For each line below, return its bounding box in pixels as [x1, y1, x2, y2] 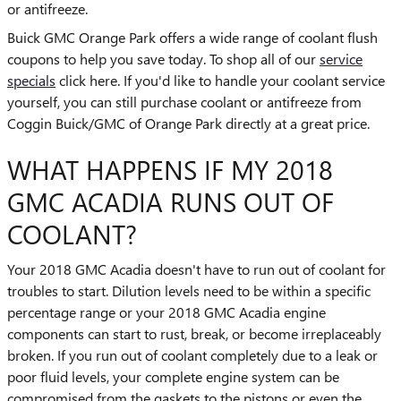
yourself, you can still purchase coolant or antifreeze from [7, 91, 362, 111]
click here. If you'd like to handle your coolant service [55, 70, 385, 90]
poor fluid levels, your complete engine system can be [7, 367, 339, 386]
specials [7, 70, 55, 90]
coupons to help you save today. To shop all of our [7, 48, 320, 68]
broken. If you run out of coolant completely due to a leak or [7, 346, 378, 364]
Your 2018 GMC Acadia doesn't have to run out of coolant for [7, 260, 386, 278]
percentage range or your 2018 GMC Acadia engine [7, 303, 326, 321]
